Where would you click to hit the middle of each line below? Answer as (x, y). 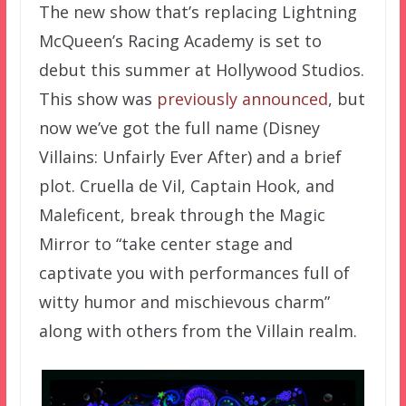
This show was (97, 99)
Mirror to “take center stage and (165, 244)
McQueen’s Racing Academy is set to (180, 41)
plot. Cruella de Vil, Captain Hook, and (186, 186)
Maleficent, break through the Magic (182, 215)
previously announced (242, 99)
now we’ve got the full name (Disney (179, 128)
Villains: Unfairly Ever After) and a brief (190, 157)
